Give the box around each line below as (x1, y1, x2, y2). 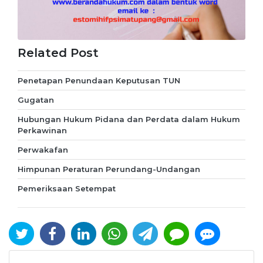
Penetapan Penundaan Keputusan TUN (18, 75, 180, 85)
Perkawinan (18, 125, 67, 135)
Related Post (18, 46, 99, 60)
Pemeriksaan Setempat (18, 183, 116, 193)
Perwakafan (18, 144, 68, 154)
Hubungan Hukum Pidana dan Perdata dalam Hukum (18, 114, 240, 124)
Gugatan (18, 95, 54, 104)
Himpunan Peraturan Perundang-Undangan (18, 164, 200, 174)
